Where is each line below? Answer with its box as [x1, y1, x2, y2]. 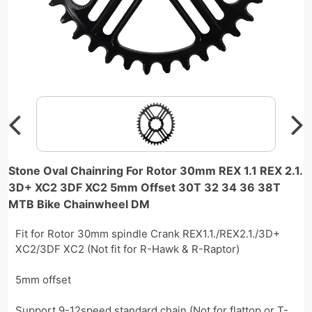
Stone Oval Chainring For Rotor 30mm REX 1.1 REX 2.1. [8, 163, 303, 178]
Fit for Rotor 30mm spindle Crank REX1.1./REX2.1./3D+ [15, 226, 281, 240]
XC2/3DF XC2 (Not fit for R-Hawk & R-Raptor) [15, 242, 240, 256]
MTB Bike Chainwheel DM [8, 196, 150, 211]
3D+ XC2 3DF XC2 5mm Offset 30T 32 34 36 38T [8, 180, 281, 194]
